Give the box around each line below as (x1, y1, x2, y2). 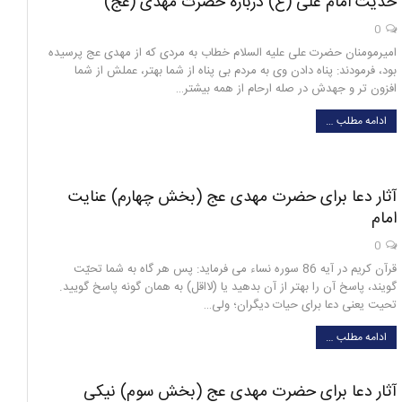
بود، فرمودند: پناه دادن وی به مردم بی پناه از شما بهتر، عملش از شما (74, 60, 397, 81)
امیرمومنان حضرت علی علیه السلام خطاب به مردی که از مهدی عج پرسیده (48, 42, 397, 63)
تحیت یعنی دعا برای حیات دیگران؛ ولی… (204, 294, 397, 315)
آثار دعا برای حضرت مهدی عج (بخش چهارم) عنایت (68, 183, 397, 211)
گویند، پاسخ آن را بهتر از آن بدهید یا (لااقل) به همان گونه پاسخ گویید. (59, 276, 397, 297)
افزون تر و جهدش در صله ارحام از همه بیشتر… (176, 78, 397, 99)
